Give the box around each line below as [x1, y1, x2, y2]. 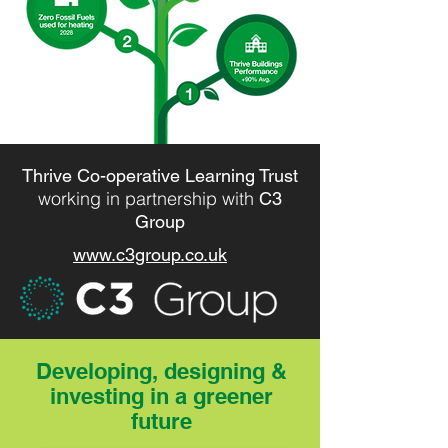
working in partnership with [38, 187, 259, 210]
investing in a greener [49, 383, 273, 409]
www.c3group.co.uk [73, 244, 227, 265]
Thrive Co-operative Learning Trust [22, 165, 298, 186]
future [130, 408, 192, 434]
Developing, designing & [35, 358, 287, 384]
